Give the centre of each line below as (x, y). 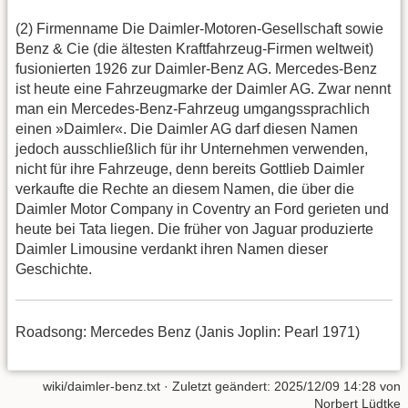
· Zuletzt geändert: (217, 386)
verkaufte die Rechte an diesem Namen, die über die (185, 189)
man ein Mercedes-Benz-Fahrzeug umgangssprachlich (193, 108)
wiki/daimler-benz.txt (102, 386)
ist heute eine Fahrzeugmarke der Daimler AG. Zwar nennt (203, 88)
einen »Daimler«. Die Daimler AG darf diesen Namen (187, 128)
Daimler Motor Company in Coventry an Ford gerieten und (202, 209)
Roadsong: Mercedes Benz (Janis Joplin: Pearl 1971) (188, 331)
